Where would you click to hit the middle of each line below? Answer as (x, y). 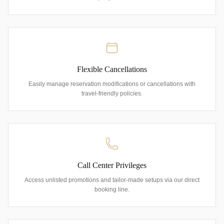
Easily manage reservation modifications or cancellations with (112, 84)
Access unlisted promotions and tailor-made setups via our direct (112, 180)
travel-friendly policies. (112, 93)
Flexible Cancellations (112, 69)
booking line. (112, 189)
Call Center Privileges (112, 165)
